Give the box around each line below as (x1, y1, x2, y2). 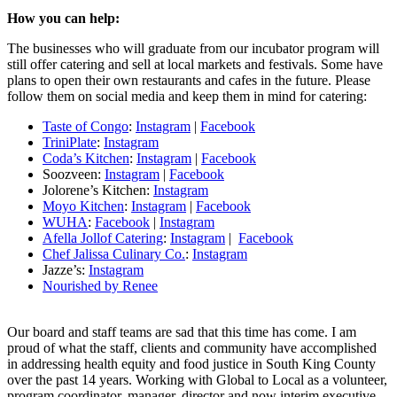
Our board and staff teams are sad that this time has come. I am (7, 324, 356, 340)
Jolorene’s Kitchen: (43, 183, 153, 198)
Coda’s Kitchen (43, 151, 129, 167)
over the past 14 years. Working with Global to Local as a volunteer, (7, 372, 387, 388)
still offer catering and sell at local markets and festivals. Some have (7, 57, 383, 73)
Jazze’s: (43, 262, 89, 278)
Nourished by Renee (43, 278, 158, 294)
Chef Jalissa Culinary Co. (43, 246, 185, 262)
